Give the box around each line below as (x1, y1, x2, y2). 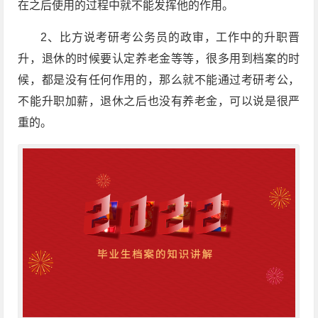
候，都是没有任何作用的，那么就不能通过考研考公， (18, 73, 300, 86)
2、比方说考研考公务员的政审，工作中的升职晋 (40, 31, 300, 43)
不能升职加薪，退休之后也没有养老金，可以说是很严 (18, 94, 300, 107)
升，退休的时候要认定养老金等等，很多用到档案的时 (18, 52, 300, 65)
